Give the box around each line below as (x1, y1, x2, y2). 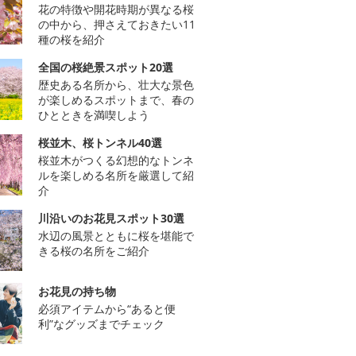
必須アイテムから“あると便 (38, 300, 176, 316)
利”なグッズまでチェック (38, 315, 164, 331)
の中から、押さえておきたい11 (38, 16, 195, 32)
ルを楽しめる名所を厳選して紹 (38, 167, 194, 183)
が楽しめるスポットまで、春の (38, 91, 194, 107)
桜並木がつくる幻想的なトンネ (38, 152, 194, 168)
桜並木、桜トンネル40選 (38, 134, 162, 150)
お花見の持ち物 (38, 283, 116, 299)
